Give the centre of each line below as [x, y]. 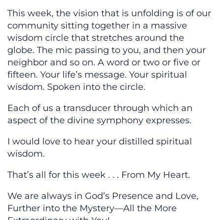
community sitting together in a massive [97, 26]
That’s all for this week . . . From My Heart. [99, 175]
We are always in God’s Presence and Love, [103, 196]
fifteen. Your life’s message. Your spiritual [97, 75]
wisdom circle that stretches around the [96, 38]
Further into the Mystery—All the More [92, 208]
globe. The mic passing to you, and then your [107, 50]
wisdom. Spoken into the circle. [76, 87]
